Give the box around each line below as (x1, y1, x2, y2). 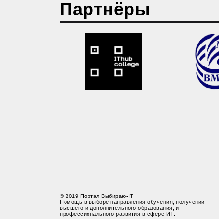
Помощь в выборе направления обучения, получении (60, 199, 205, 205)
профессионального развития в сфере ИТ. (60, 211, 175, 217)
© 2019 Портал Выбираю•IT (60, 193, 133, 199)
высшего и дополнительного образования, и (60, 205, 179, 211)
